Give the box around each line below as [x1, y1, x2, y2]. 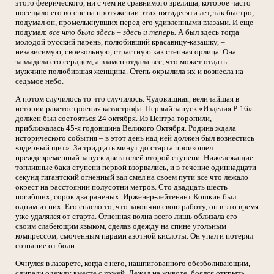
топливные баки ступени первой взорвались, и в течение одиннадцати [15, 163, 256, 172]
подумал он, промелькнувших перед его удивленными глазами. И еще [15, 18, 253, 28]
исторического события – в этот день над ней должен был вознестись [15, 133, 254, 143]
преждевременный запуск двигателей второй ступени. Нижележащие [15, 153, 253, 163]
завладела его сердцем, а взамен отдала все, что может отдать [15, 57, 227, 67]
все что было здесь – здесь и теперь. [49, 28, 176, 37]
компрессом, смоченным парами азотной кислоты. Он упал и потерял [15, 231, 253, 241]
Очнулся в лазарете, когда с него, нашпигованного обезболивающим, [15, 259, 250, 268]
